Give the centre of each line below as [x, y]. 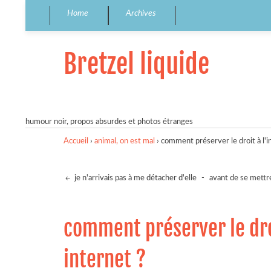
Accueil [76, 141]
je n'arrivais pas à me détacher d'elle [135, 178]
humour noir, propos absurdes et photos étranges [109, 122]
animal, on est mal [125, 141]
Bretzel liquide [136, 64]
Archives [141, 13]
